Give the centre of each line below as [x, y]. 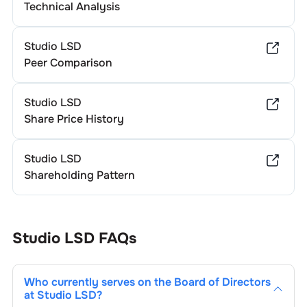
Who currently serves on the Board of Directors [147, 282]
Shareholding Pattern [79, 175]
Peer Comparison [68, 63]
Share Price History [74, 119]
